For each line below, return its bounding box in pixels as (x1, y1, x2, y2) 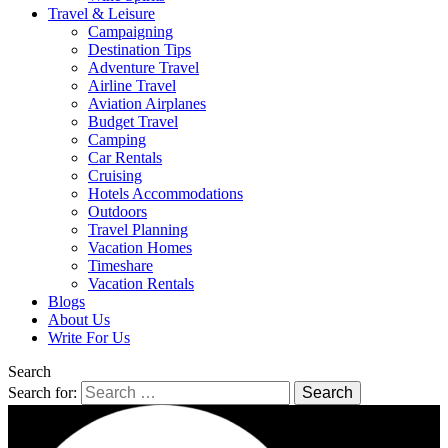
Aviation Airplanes (88, 95, 206, 113)
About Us (48, 311, 110, 329)
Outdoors (88, 203, 147, 221)
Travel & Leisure (48, 5, 155, 23)
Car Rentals (88, 149, 162, 167)
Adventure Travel (88, 59, 199, 77)
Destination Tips (88, 41, 191, 59)
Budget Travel (88, 113, 178, 131)
